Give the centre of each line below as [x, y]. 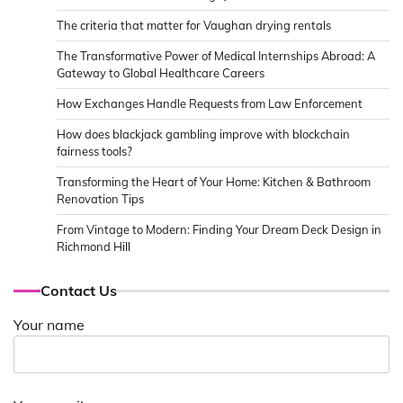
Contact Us [79, 291]
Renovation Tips [100, 199]
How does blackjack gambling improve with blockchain [203, 134]
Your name [49, 325]
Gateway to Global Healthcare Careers [161, 73]
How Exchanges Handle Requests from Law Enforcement [210, 104]
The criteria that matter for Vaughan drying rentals [194, 26]
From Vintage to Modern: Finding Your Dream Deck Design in [219, 230]
